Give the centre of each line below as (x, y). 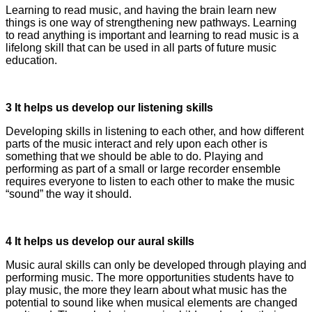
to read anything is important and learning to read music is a (152, 36)
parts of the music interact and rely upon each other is (136, 144)
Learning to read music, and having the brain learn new (141, 10)
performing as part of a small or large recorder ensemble (143, 169)
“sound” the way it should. (69, 194)
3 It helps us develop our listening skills (109, 108)
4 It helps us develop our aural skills (100, 242)
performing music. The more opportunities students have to (150, 278)
